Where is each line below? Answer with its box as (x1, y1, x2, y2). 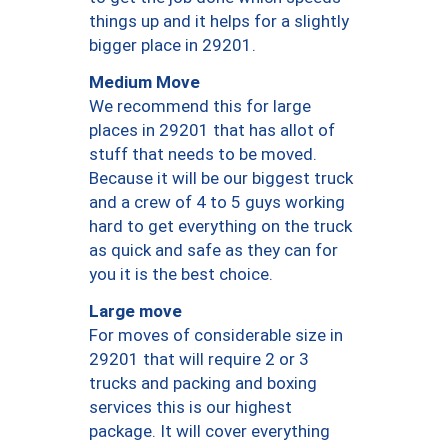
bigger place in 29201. (89, 35, 256, 56)
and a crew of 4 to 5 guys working (89, 192, 345, 213)
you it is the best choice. (89, 264, 273, 285)
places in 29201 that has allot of (89, 120, 335, 141)
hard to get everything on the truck (89, 216, 352, 237)
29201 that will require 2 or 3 (89, 349, 309, 370)
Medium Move (89, 71, 200, 92)
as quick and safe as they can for (89, 240, 338, 261)
